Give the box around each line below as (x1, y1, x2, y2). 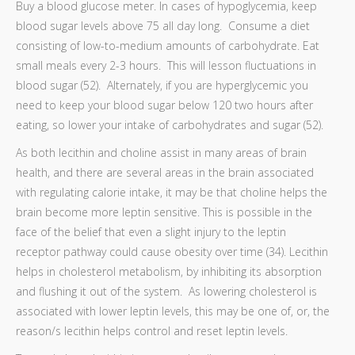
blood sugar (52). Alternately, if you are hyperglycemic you (16, 78, 308, 93)
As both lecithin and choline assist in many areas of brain (16, 145, 307, 160)
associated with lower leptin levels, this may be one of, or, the (16, 303, 330, 319)
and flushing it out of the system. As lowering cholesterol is (16, 284, 317, 299)
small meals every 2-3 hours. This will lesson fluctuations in (16, 58, 316, 73)
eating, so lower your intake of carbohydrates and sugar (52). (16, 117, 323, 132)
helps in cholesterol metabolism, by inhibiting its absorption (16, 264, 322, 279)
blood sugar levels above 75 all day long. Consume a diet (16, 18, 310, 33)
